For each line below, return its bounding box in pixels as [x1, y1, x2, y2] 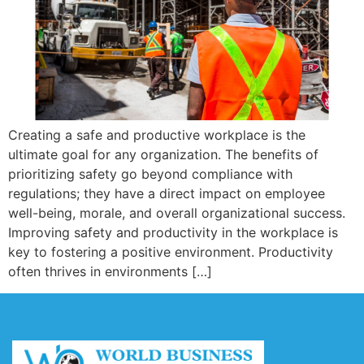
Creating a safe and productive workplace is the [8, 127, 305, 144]
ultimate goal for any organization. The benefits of [8, 146, 318, 163]
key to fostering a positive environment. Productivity [8, 244, 333, 261]
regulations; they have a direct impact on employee [8, 185, 325, 202]
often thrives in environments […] [8, 263, 212, 280]
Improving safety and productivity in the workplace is [8, 224, 338, 241]
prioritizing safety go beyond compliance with [8, 166, 292, 183]
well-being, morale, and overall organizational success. [8, 205, 345, 222]
